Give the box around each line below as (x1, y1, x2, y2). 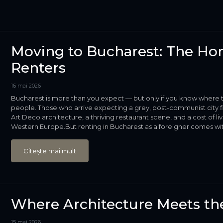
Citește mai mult (23, 147, 76, 155)
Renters (10, 59, 66, 76)
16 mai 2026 (10, 83, 41, 89)
